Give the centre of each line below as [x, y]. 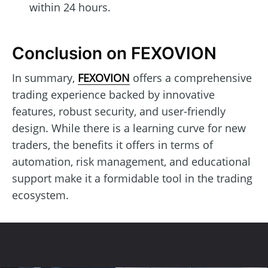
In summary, [45, 77]
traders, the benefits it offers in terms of [112, 144]
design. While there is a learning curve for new [129, 128]
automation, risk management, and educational [131, 161]
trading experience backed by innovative [113, 94]
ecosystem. [40, 195]
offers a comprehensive [191, 77]
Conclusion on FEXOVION [114, 54]
